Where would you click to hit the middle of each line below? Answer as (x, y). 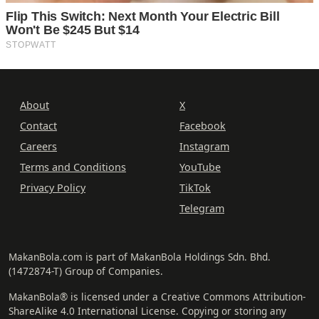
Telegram (202, 209)
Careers (38, 147)
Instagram (204, 147)
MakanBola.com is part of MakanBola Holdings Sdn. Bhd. (140, 257)
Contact (38, 126)
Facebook (203, 126)
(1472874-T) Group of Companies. (86, 271)
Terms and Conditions (73, 167)
